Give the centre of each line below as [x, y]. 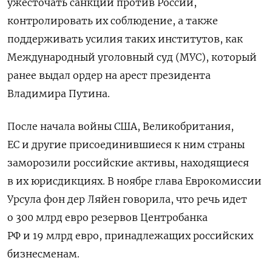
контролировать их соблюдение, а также [113, 20]
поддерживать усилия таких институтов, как [125, 39]
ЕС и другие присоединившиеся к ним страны [126, 144]
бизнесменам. [43, 253]
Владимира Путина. [60, 93]
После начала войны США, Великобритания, [121, 126]
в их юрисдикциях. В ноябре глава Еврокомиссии [134, 181]
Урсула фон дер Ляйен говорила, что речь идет [127, 199]
